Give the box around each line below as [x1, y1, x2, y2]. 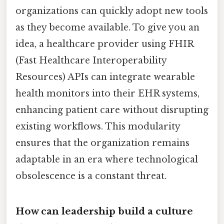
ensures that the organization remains [15, 137, 189, 148]
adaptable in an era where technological [15, 153, 198, 165]
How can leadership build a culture [15, 205, 193, 217]
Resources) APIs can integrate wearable [15, 71, 195, 82]
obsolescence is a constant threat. [15, 170, 166, 181]
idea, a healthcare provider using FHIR [15, 38, 193, 49]
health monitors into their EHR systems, [15, 87, 199, 99]
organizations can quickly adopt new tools [15, 5, 208, 16]
